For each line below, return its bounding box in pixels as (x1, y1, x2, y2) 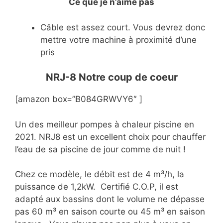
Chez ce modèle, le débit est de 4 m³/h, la (15, 169, 184, 180)
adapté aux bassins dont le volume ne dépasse (15, 194, 205, 205)
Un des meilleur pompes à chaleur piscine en (15, 119, 194, 129)
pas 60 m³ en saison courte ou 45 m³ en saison (15, 207, 205, 217)
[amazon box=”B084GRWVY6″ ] (15, 94, 142, 105)
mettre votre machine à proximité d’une (40, 34, 197, 45)
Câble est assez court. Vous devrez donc (40, 22, 205, 32)
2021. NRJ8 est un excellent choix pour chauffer (15, 131, 206, 142)
